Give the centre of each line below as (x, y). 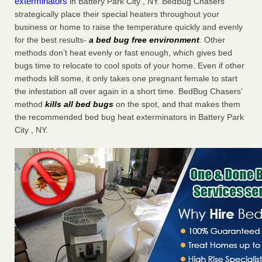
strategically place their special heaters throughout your (117, 14)
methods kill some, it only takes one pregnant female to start (126, 79)
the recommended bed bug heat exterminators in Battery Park (129, 117)
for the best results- (52, 40)
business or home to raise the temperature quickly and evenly (129, 27)
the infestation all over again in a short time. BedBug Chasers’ (128, 92)
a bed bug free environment (144, 40)
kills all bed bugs (79, 104)
